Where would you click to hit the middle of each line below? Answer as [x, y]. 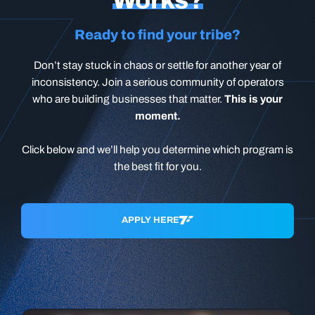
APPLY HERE [150, 220]
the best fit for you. [157, 166]
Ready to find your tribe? [157, 34]
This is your [253, 98]
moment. [157, 115]
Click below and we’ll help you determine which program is [157, 149]
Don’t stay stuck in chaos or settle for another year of [157, 65]
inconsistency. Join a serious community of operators [157, 82]
